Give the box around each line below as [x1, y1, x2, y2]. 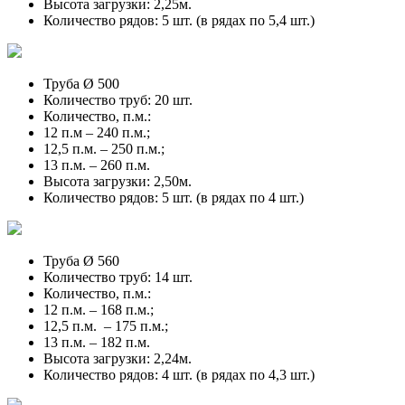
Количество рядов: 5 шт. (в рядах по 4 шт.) [43, 189, 304, 205]
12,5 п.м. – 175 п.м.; [43, 317, 168, 334]
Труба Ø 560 [43, 252, 119, 268]
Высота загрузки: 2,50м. [43, 173, 192, 189]
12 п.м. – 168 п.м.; [43, 301, 154, 317]
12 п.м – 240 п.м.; [43, 124, 150, 140]
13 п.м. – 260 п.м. [43, 156, 154, 173]
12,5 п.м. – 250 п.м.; [43, 140, 165, 156]
